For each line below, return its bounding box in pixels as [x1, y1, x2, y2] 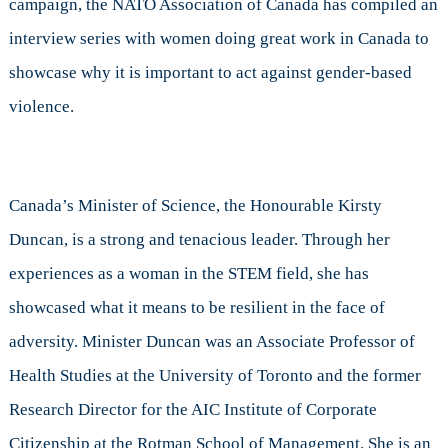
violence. [8, 97, 74, 117]
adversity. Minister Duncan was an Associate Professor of [8, 332, 415, 352]
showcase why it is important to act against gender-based [8, 63, 412, 83]
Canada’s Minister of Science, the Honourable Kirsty [8, 196, 382, 216]
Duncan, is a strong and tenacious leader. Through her [8, 230, 390, 250]
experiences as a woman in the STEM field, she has [8, 264, 369, 284]
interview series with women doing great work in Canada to [8, 29, 429, 49]
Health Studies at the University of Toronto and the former [8, 366, 421, 386]
